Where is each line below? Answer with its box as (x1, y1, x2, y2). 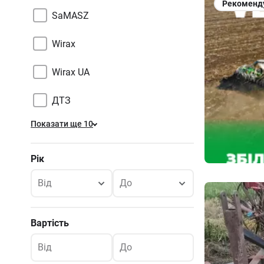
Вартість (31, 217, 69, 229)
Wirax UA (52, 66, 90, 78)
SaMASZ (52, 9, 89, 21)
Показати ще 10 (31, 119, 93, 128)
